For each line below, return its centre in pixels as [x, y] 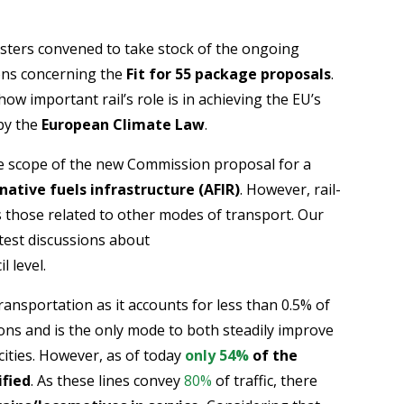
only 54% [217, 355]
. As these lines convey [108, 380]
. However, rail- [291, 189]
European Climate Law [124, 124]
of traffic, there [265, 380]
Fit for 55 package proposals [229, 73]
